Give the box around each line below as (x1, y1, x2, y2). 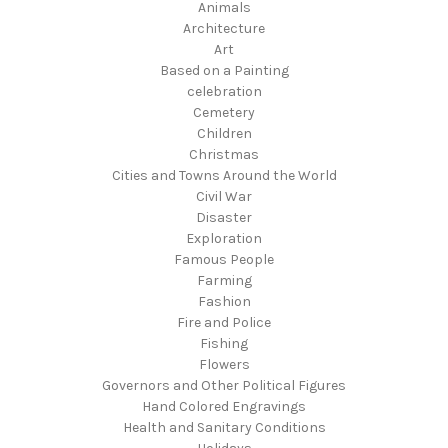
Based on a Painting (159, 62, 289, 80)
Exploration (186, 230, 262, 248)
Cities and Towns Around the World (111, 167, 337, 185)
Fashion (197, 293, 251, 311)
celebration (186, 83, 262, 101)
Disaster (196, 209, 252, 227)
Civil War (196, 188, 252, 206)
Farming (196, 272, 252, 290)
